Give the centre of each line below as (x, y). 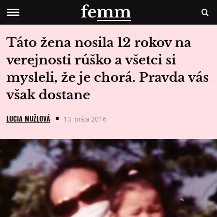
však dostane (48, 95)
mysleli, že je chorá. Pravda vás (108, 77)
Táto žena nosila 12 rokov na (99, 43)
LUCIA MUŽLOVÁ (28, 118)
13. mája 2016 (85, 119)
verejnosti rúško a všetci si (91, 60)
